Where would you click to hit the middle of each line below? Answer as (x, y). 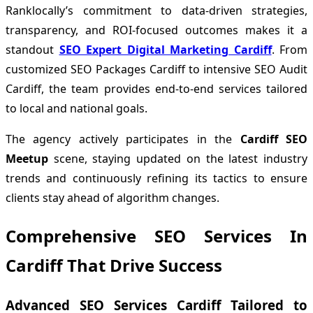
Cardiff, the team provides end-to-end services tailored (156, 89)
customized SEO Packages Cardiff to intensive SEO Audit (156, 70)
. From (289, 50)
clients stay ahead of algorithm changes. (112, 198)
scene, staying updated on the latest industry (178, 159)
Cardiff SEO (274, 139)
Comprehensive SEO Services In (156, 236)
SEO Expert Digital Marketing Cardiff (165, 50)
